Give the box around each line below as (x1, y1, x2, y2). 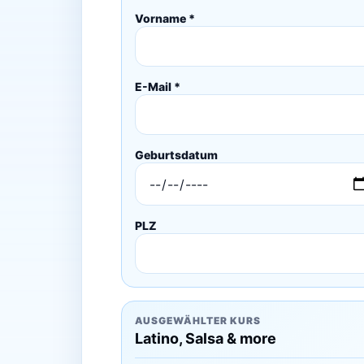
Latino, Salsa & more (134, 330, 276, 348)
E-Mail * (134, 80, 180, 94)
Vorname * (134, 11, 195, 26)
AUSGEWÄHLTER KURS (134, 314, 261, 327)
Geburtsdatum (134, 148, 218, 162)
